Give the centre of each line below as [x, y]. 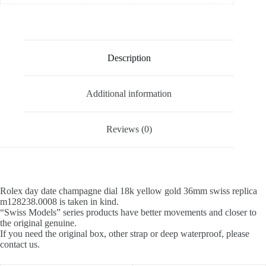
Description [129, 58]
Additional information [129, 94]
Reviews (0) [129, 129]
